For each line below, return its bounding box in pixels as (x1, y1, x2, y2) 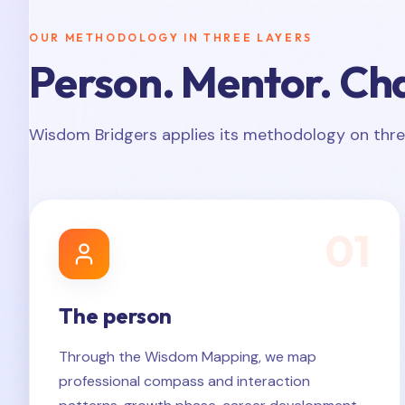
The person (59, 302, 172, 329)
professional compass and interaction (59, 372, 310, 391)
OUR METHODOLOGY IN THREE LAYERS (29, 31, 313, 44)
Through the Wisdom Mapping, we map (59, 347, 316, 366)
